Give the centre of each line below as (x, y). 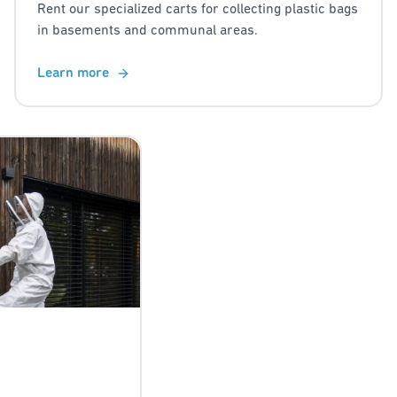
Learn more (73, 74)
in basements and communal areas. (148, 31)
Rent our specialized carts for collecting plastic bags (198, 10)
